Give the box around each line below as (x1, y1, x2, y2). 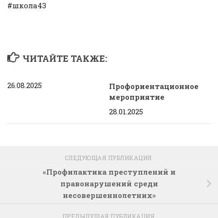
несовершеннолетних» (62, 191, 156, 201)
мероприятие (109, 92, 164, 102)
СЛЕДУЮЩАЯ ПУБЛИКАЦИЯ (64, 154, 154, 162)
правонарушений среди (60, 179, 158, 189)
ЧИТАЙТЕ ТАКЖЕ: (22, 53, 107, 65)
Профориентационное (109, 81, 199, 91)
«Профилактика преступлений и (42, 167, 176, 178)
